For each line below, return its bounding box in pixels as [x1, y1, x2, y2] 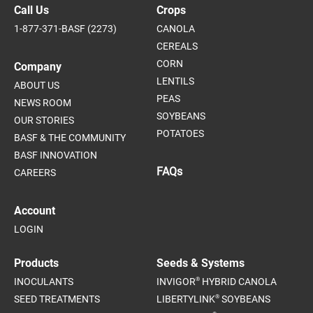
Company [14, 60, 61, 74]
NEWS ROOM [14, 97, 71, 109]
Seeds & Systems [156, 256, 245, 270]
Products [14, 256, 59, 270]
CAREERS [14, 167, 56, 179]
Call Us [14, 3, 49, 17]
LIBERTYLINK [156, 293, 215, 305]
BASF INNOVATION [14, 150, 97, 161]
